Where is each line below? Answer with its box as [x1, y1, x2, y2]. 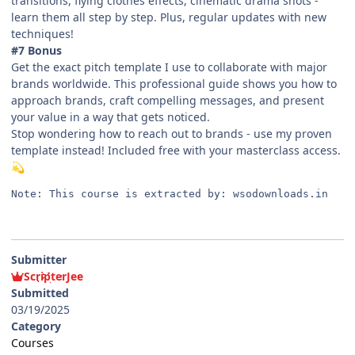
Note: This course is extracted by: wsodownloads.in [11, 188, 328, 200]
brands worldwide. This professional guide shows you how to [11, 76, 337, 92]
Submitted [11, 285, 69, 301]
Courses [11, 335, 54, 351]
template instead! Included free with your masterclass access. [11, 143, 341, 158]
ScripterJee [24, 269, 83, 284]
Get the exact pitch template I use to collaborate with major [11, 59, 327, 75]
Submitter [11, 252, 67, 268]
